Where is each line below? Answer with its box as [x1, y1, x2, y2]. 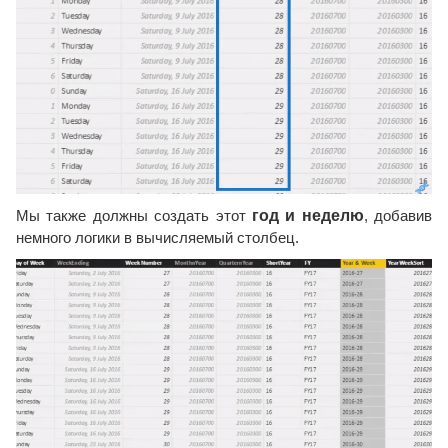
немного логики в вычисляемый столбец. [16, 229, 299, 247]
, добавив [363, 207, 432, 225]
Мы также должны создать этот [16, 207, 252, 225]
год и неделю [251, 207, 364, 225]
